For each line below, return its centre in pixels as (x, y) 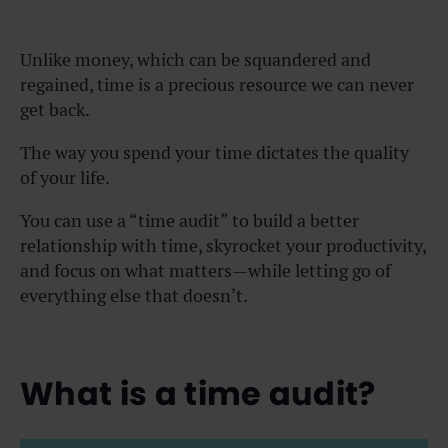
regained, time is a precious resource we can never (217, 84)
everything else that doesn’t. (134, 295)
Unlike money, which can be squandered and (195, 59)
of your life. (65, 177)
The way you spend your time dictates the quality (214, 152)
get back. (55, 109)
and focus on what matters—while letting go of (205, 270)
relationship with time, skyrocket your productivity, (223, 245)
